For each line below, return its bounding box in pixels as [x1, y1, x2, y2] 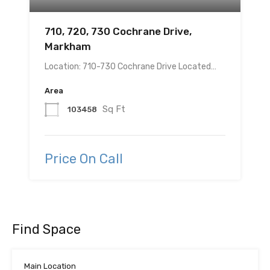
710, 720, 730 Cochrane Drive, [45, 25, 192, 38]
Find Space [12, 221, 81, 238]
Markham [45, 40, 91, 53]
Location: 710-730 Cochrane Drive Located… [45, 61, 216, 72]
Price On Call [45, 151, 123, 168]
